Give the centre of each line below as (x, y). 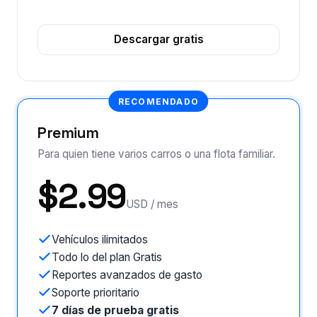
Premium (68, 132)
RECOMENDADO (158, 101)
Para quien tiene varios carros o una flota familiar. (156, 154)
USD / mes (152, 204)
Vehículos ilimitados (100, 239)
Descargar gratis (158, 40)
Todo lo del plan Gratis (107, 257)
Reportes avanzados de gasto (127, 275)
